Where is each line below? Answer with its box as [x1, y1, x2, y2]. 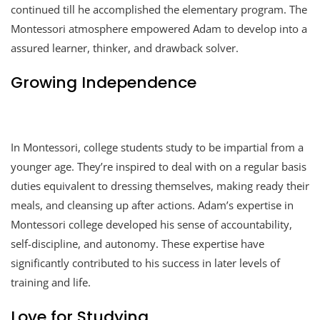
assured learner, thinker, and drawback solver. [11, 40, 239, 55]
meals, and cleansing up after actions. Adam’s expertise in [11, 197, 294, 212]
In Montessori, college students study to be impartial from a [11, 139, 304, 154]
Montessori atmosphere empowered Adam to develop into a [11, 21, 307, 36]
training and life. [11, 274, 91, 289]
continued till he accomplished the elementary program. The [11, 1, 307, 16]
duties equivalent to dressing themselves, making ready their [11, 178, 309, 193]
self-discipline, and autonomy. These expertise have [11, 236, 264, 251]
